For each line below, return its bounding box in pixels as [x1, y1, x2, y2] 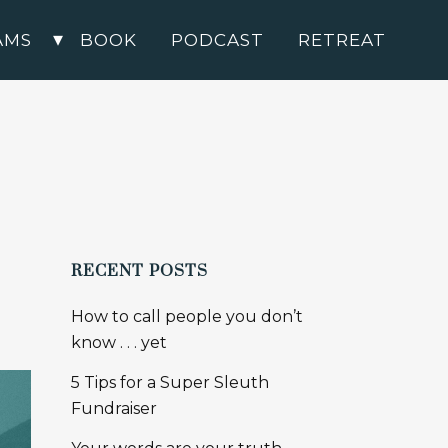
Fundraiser [71, 399, 157, 418]
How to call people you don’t [71, 307, 303, 326]
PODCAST [171, 30, 264, 50]
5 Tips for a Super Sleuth [71, 373, 269, 392]
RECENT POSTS [71, 261, 208, 281]
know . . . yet [71, 333, 167, 352]
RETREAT [298, 30, 386, 50]
